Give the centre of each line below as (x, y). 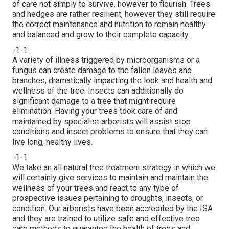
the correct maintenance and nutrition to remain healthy (109, 25)
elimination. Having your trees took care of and (95, 111)
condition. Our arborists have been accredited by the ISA (112, 209)
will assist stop (162, 122)
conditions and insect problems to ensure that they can (110, 132)
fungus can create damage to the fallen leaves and (102, 71)
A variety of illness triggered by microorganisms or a (106, 60)
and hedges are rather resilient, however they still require (114, 14)
